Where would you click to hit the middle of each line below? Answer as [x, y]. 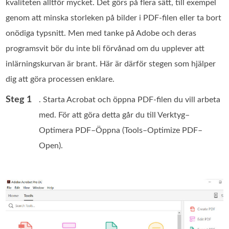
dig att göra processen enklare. [60, 79]
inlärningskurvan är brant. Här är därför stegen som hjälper [111, 64]
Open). [51, 145]
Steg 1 [19, 99]
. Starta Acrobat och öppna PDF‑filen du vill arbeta [130, 99]
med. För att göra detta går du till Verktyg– [114, 115]
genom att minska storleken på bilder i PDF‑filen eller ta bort [114, 18]
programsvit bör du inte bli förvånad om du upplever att [105, 48]
